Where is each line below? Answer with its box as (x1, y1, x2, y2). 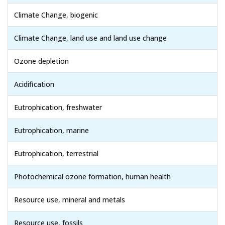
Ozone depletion (14, 56, 69, 66)
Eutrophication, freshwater (14, 102, 102, 112)
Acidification (14, 79, 54, 89)
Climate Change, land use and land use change (14, 33, 167, 43)
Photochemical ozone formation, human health (14, 171, 171, 181)
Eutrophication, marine (14, 125, 89, 135)
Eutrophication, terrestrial (14, 148, 98, 158)
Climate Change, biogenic (14, 10, 98, 20)
